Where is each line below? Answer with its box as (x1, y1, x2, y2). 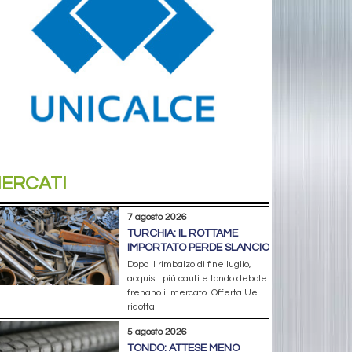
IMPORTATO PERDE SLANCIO (126, 242, 269, 254)
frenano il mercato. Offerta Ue (126, 288, 258, 299)
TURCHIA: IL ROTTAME (126, 228, 238, 240)
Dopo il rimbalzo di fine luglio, (126, 259, 251, 270)
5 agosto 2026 (126, 327, 187, 338)
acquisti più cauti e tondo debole (126, 273, 267, 284)
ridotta (126, 302, 155, 313)
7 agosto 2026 (126, 212, 187, 223)
